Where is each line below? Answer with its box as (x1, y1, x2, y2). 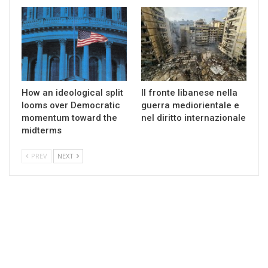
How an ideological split (22, 87, 123, 99)
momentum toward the (22, 112, 117, 124)
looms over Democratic (22, 100, 120, 111)
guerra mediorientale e (141, 100, 239, 111)
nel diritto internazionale (141, 112, 246, 124)
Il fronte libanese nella (141, 87, 237, 99)
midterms (22, 125, 62, 136)
